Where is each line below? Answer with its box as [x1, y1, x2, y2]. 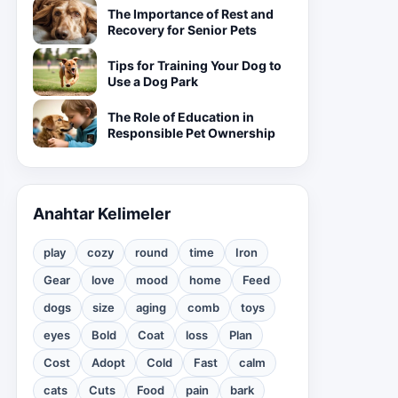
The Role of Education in [107, 109, 254, 124]
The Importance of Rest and [107, 6, 274, 21]
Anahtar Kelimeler [33, 204, 171, 223]
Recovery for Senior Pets [107, 22, 257, 37]
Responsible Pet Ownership [107, 125, 275, 140]
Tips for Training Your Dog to [107, 58, 282, 73]
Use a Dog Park [107, 74, 198, 89]
